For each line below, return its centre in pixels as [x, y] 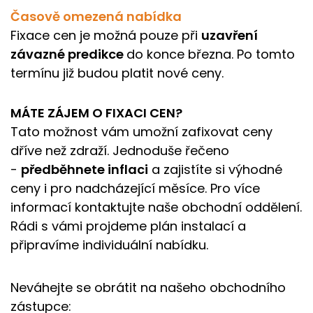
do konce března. [182, 54]
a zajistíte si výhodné [215, 169]
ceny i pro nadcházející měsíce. [110, 188]
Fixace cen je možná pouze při [106, 35]
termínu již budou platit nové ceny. [117, 73]
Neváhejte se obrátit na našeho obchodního [148, 287]
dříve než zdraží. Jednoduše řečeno [120, 150]
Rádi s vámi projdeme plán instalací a [128, 226]
